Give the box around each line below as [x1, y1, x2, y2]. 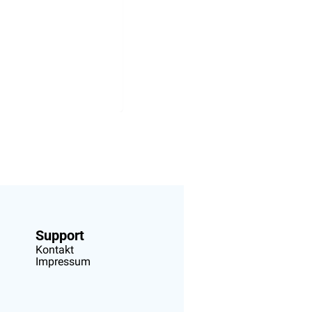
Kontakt [35, 243, 74, 257]
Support [35, 227, 84, 244]
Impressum [35, 255, 91, 269]
